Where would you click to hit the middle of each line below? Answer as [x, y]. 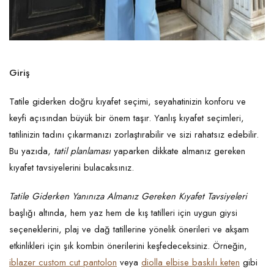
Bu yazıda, [31, 151]
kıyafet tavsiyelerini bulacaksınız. [73, 168]
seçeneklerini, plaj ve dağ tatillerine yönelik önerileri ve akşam [129, 230]
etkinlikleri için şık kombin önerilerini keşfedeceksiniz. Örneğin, [128, 246]
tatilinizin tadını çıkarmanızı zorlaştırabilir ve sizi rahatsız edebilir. [134, 135]
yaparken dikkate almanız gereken [178, 151]
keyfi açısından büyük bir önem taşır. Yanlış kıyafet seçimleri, [127, 118]
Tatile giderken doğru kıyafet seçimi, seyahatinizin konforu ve [128, 102]
